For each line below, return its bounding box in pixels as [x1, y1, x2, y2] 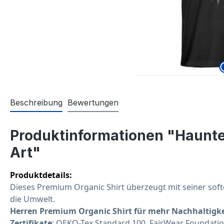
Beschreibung [10, 97, 62, 107]
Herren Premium [10, 205, 78, 216]
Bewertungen [67, 97, 118, 107]
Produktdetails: [10, 169, 72, 180]
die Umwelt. [10, 193, 55, 204]
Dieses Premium [10, 181, 74, 192]
